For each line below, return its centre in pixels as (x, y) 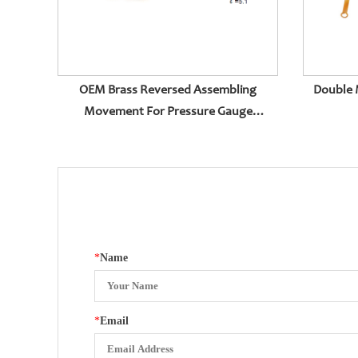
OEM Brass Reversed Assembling (168, 91)
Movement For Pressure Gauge (168, 112)
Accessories (168, 134)
